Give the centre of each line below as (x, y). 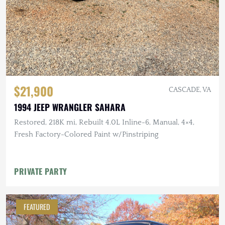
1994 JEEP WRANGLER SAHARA (70, 107)
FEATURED (37, 207)
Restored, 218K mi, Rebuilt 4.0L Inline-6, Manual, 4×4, (104, 123)
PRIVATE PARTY (41, 172)
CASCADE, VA (190, 90)
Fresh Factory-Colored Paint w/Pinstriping (86, 135)
